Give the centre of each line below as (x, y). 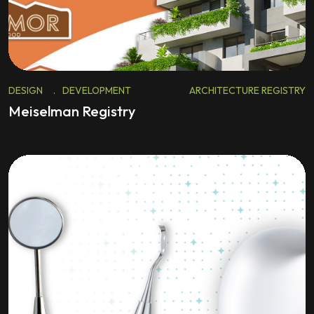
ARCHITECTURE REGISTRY (247, 90)
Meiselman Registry (72, 111)
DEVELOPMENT (97, 90)
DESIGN (26, 90)
